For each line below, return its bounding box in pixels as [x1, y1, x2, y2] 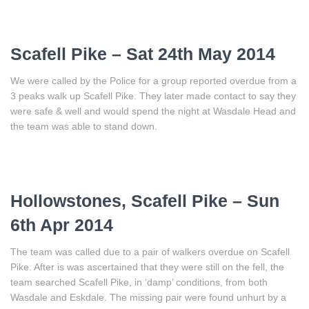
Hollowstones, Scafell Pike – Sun [10, 190, 279, 210]
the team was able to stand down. [10, 120, 157, 132]
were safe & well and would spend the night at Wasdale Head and [10, 105, 296, 117]
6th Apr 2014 [10, 215, 113, 235]
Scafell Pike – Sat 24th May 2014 [10, 43, 275, 63]
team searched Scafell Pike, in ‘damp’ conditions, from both [10, 276, 268, 288]
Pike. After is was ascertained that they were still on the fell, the [10, 261, 284, 272]
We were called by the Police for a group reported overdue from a [10, 74, 297, 86]
